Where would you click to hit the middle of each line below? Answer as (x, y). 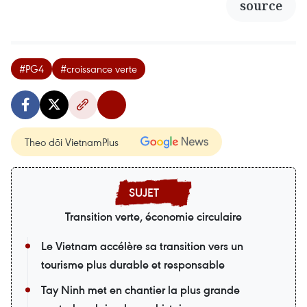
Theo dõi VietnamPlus (72, 142)
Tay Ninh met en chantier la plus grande (140, 290)
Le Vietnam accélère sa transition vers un (142, 246)
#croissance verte (99, 68)
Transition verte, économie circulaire (153, 216)
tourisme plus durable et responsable (133, 264)
